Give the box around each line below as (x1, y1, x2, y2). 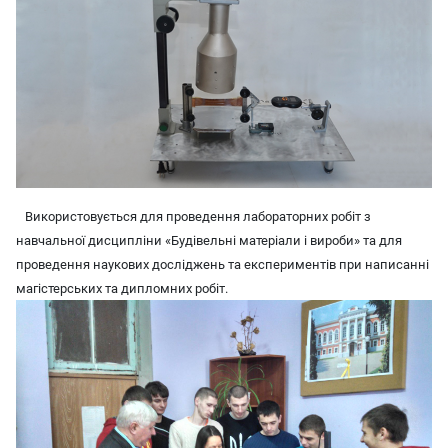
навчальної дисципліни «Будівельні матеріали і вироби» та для (16, 232, 402, 248)
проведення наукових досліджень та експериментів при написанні (16, 256, 429, 272)
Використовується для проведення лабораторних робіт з (16, 208, 371, 224)
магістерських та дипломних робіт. (16, 280, 228, 296)
